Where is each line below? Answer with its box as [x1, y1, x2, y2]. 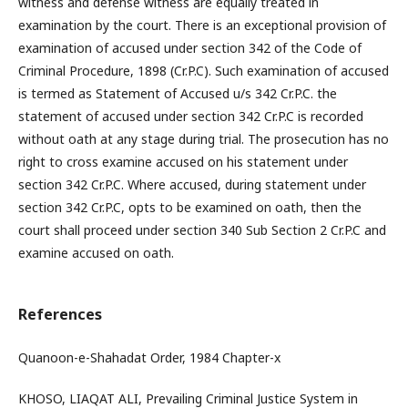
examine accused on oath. [18, 244, 174, 261]
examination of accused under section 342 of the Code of [18, 39, 362, 56]
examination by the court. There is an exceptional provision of [18, 16, 386, 34]
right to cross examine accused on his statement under [18, 153, 348, 170]
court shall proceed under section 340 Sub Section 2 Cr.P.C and [18, 221, 386, 239]
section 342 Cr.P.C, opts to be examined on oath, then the [18, 199, 362, 216]
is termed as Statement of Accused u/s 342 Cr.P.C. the [18, 85, 337, 102]
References [18, 304, 102, 324]
